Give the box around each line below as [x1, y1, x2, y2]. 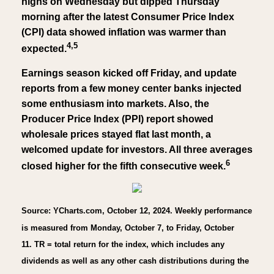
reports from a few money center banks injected [21, 83, 242, 94]
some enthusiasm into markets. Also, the [21, 98, 209, 109]
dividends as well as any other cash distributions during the [21, 256, 249, 265]
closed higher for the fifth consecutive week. [21, 161, 226, 172]
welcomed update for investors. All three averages [21, 144, 253, 155]
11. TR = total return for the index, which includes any [21, 239, 224, 249]
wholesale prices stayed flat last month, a [21, 129, 211, 139]
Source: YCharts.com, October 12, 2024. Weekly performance [21, 206, 252, 216]
